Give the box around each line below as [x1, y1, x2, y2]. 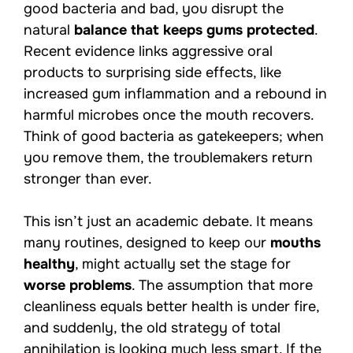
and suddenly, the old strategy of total [24, 318, 281, 336]
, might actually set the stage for [75, 255, 291, 273]
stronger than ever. [24, 169, 152, 188]
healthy [24, 255, 75, 273]
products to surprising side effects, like [24, 63, 281, 81]
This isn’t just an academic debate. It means [24, 212, 313, 230]
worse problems [24, 276, 132, 294]
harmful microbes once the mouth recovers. [24, 106, 314, 124]
